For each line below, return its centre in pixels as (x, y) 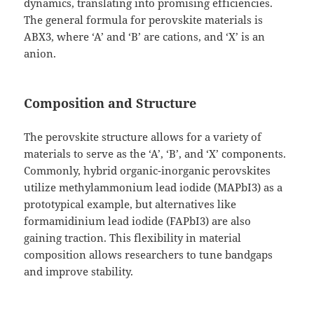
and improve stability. (79, 272)
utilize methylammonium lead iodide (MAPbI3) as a (153, 187)
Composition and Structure (110, 103)
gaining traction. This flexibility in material (133, 238)
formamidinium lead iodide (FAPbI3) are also (138, 221)
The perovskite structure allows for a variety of (143, 137)
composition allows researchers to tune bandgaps (149, 255)
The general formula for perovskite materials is (144, 20)
